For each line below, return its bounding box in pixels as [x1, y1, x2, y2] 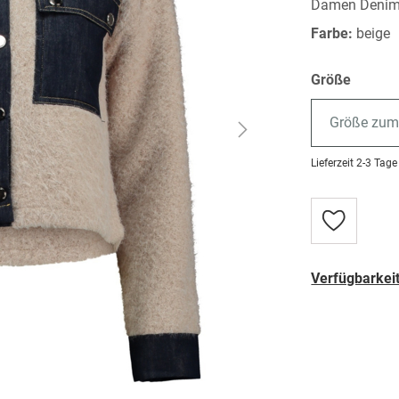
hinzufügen [332, 256, 395, 272]
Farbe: [311, 25, 357, 42]
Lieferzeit [311, 157, 354, 169]
